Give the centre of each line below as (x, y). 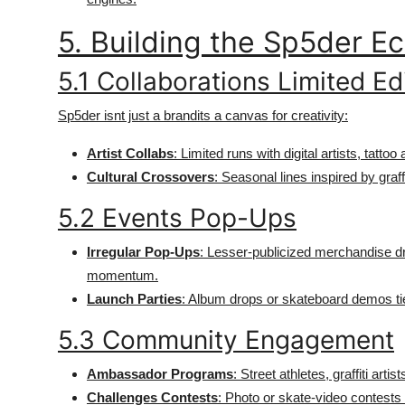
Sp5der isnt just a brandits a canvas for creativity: (203, 115)
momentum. (122, 275)
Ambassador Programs (160, 374)
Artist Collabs (130, 153)
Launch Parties (134, 299)
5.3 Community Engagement (226, 340)
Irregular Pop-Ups (143, 252)
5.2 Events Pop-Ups (177, 218)
